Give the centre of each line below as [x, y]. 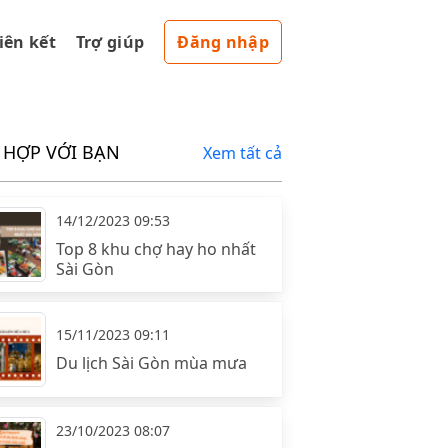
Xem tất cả [242, 153]
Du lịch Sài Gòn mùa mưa [151, 363]
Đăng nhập [223, 42]
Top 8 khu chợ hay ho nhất [155, 249]
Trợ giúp [110, 42]
